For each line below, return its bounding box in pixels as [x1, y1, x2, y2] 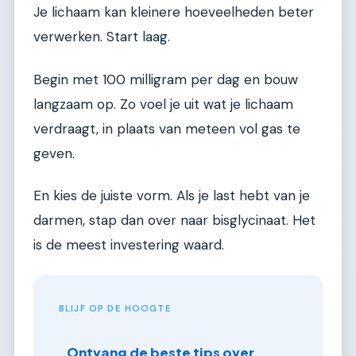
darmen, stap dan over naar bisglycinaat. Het [33, 211, 315, 229]
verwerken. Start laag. [33, 28, 170, 46]
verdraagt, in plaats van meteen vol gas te [33, 119, 300, 137]
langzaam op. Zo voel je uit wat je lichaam [33, 95, 293, 113]
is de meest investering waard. [33, 235, 224, 253]
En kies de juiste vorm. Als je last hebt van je [33, 186, 310, 204]
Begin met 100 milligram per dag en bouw [33, 70, 298, 88]
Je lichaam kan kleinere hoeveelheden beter [33, 3, 314, 21]
